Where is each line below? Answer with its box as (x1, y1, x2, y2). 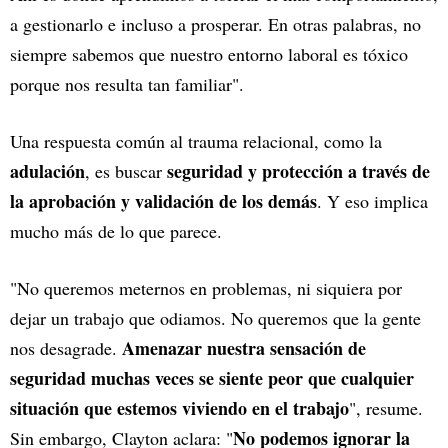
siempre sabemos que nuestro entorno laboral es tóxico (10, 41, 408, 66)
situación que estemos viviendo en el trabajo (10, 394, 349, 421)
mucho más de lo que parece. (10, 218, 222, 243)
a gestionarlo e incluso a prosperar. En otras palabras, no (10, 11, 421, 36)
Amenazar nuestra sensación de (122, 334, 366, 361)
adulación (10, 157, 85, 184)
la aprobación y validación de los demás (10, 187, 317, 214)
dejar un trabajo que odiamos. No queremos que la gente (10, 305, 421, 330)
